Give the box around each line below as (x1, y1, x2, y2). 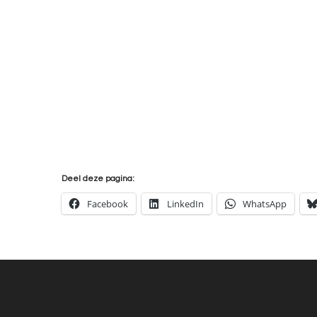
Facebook (87, 197, 128, 211)
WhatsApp (243, 197, 287, 211)
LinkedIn (167, 197, 204, 211)
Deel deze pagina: (62, 174, 134, 184)
